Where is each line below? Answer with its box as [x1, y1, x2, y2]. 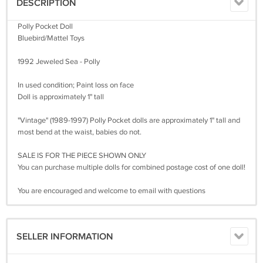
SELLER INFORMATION [16, 231, 113, 242]
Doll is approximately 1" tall [18, 92, 104, 102]
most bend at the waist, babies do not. [18, 127, 141, 137]
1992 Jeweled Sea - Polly [18, 57, 100, 66]
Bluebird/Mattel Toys [18, 33, 85, 43]
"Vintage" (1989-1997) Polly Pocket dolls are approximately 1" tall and [18, 116, 240, 125]
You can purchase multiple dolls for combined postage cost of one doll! [18, 163, 245, 172]
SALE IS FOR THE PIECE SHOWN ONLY [18, 151, 146, 160]
